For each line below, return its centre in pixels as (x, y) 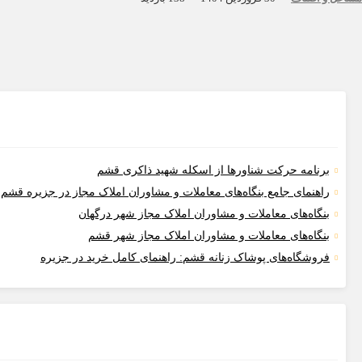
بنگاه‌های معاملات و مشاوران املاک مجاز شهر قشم (209, 236)
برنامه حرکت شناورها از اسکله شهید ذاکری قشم (213, 170)
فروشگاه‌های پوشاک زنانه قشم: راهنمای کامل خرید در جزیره (185, 258)
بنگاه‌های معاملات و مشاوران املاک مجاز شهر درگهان (204, 214)
